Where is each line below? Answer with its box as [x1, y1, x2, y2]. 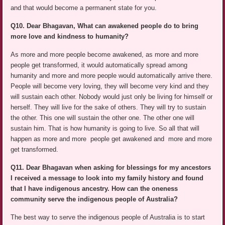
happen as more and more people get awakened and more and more [11, 135, 212, 143]
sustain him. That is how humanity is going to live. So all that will [11, 125, 200, 133]
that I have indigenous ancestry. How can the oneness [11, 185, 178, 193]
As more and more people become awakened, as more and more [11, 51, 199, 59]
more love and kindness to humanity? [11, 33, 129, 41]
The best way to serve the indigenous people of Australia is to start [11, 213, 205, 221]
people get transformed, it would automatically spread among [11, 61, 188, 69]
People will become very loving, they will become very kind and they [11, 82, 209, 90]
